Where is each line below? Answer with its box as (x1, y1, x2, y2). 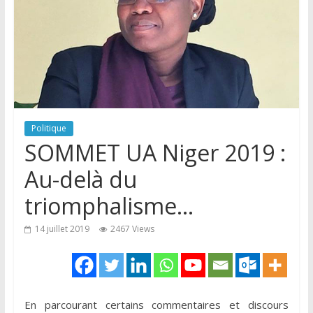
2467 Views (110, 222, 154, 235)
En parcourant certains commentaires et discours (24, 297, 289, 312)
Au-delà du (24, 163, 137, 194)
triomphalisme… (24, 190, 194, 221)
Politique (31, 122, 66, 134)
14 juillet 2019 (34, 222, 89, 235)
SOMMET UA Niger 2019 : (24, 137, 286, 168)
